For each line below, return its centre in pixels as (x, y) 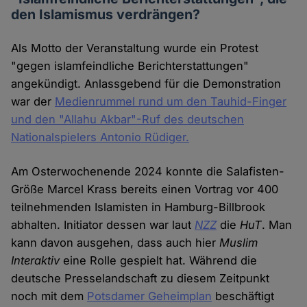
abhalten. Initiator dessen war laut (103, 225)
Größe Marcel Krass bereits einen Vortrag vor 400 (145, 189)
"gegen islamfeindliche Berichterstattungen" (130, 66)
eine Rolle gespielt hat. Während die (159, 261)
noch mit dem (49, 296)
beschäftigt (243, 296)
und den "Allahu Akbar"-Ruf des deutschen (128, 120)
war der (33, 102)
